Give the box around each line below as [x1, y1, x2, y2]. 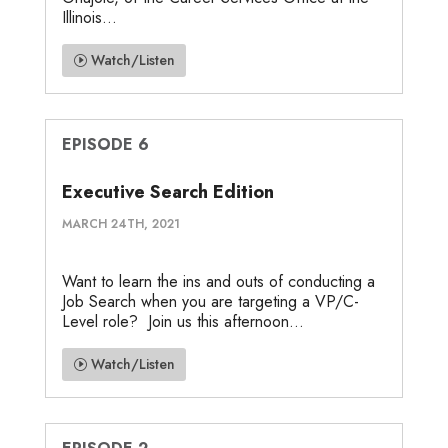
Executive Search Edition [61, 178, 274, 205]
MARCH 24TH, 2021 [61, 214, 180, 233]
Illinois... [61, 5, 117, 29]
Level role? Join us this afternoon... [61, 309, 304, 333]
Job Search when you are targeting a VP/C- [61, 289, 359, 313]
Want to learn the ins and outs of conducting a [61, 269, 375, 293]
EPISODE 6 [61, 132, 149, 156]
